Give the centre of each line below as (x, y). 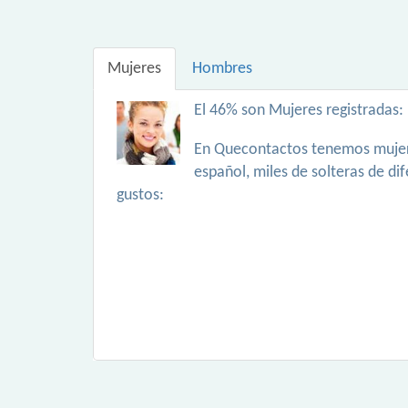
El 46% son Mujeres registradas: (299, 111)
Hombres (222, 69)
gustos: (140, 195)
